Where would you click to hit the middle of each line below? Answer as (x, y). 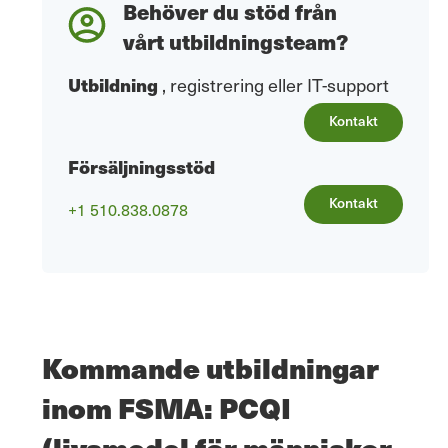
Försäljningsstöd (141, 167)
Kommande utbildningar (210, 368)
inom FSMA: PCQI (166, 408)
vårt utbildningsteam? (235, 42)
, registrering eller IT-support (275, 85)
